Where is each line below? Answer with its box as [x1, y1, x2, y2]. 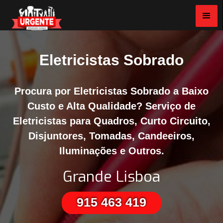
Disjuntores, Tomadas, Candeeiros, [28, 130, 195, 142]
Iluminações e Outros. [59, 145, 164, 157]
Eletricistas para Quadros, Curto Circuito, [12, 115, 211, 127]
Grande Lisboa [63, 167, 160, 187]
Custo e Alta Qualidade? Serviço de [27, 101, 196, 112]
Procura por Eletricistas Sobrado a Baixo [14, 86, 209, 97]
